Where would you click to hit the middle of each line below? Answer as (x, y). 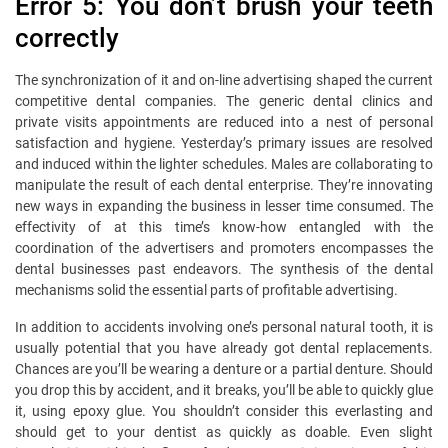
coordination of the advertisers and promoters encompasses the (224, 248)
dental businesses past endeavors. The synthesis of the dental (224, 269)
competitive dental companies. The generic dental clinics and (224, 101)
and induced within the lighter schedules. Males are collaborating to (224, 164)
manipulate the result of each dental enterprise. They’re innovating (224, 185)
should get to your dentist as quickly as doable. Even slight (224, 432)
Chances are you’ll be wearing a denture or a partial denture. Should (224, 369)
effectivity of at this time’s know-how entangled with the (224, 227)
